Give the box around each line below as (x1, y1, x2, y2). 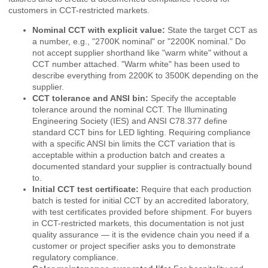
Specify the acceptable (148, 93, 236, 103)
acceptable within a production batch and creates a (32, 150, 225, 160)
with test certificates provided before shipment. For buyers (32, 207, 252, 217)
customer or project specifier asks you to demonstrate (32, 241, 236, 251)
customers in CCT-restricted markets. (8, 5, 150, 15)
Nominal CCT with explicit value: (32, 25, 165, 35)
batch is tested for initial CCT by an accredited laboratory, (32, 196, 249, 206)
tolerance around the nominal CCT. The (32, 105, 184, 115)
